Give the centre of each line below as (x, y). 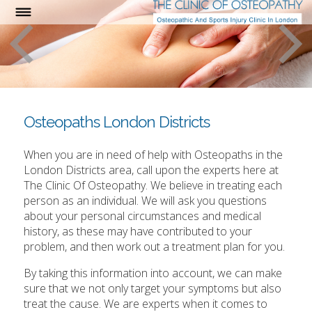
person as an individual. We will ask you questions (146, 201)
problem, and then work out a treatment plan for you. (155, 247)
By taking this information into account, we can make (153, 273)
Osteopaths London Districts (117, 122)
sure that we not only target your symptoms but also (153, 289)
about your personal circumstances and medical (143, 216)
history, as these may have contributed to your (138, 232)
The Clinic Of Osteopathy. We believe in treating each (153, 186)
